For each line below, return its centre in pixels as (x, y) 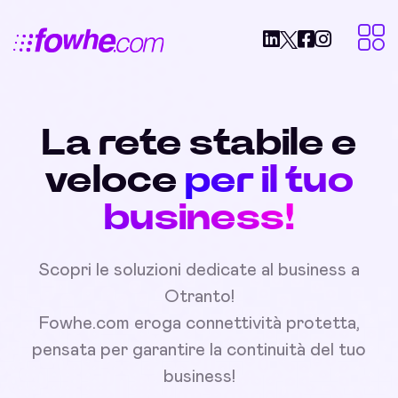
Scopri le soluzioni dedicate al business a (199, 270)
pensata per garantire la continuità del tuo (199, 350)
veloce (111, 180)
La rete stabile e (199, 143)
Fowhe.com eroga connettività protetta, (199, 323)
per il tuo (269, 180)
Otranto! (199, 297)
